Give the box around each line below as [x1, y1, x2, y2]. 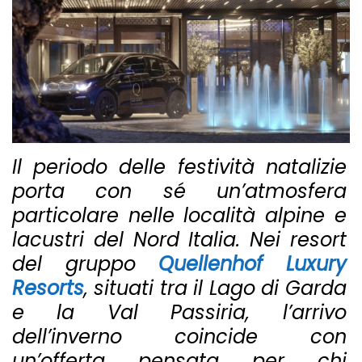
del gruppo [12, 250, 159, 277]
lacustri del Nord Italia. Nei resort [12, 226, 347, 253]
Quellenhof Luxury [158, 250, 347, 277]
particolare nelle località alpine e [12, 202, 347, 229]
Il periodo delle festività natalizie [12, 154, 347, 180]
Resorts [12, 275, 84, 301]
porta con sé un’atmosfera [12, 178, 347, 204]
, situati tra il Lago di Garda [84, 275, 347, 301]
